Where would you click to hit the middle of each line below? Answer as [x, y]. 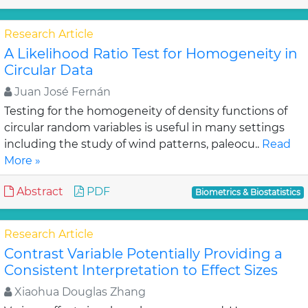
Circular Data [49, 70]
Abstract [38, 191]
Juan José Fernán [61, 92]
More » [22, 161]
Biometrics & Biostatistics [248, 192]
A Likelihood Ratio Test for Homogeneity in [151, 54]
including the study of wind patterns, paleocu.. [133, 144]
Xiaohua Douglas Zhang [79, 292]
